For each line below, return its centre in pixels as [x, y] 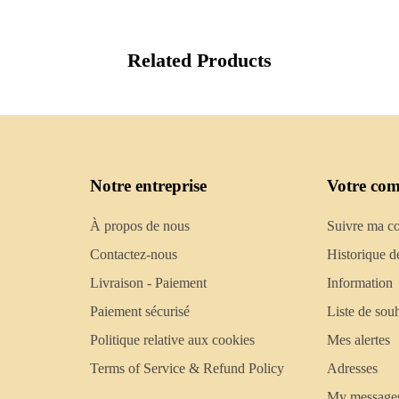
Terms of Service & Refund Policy [187, 368]
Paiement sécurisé [140, 311]
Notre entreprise [149, 185]
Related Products [199, 60]
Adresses [352, 368]
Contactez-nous [134, 254]
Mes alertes [358, 339]
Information [359, 282]
